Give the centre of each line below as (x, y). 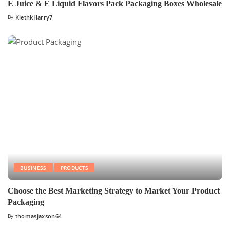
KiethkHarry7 (34, 17)
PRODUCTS (74, 168)
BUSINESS (33, 168)
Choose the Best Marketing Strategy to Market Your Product (114, 191)
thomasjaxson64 (39, 216)
